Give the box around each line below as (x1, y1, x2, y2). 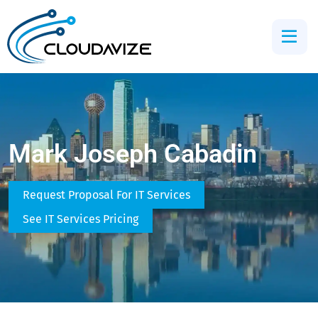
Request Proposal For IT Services (23, 188, 190, 202)
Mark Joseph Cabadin (9, 138, 257, 169)
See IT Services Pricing (23, 212, 138, 226)
